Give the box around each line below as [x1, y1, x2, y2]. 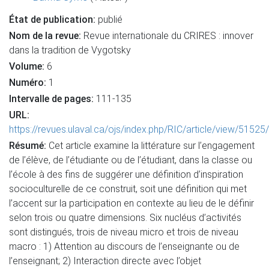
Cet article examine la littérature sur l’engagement [49, 140, 255, 151]
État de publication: [9, 14, 95, 25]
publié [95, 14, 122, 25]
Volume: [9, 61, 47, 72]
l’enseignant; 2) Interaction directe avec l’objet [9, 255, 201, 267]
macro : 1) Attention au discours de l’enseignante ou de [9, 241, 240, 252]
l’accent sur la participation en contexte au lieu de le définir [9, 198, 254, 209]
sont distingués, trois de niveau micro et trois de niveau [9, 226, 238, 238]
